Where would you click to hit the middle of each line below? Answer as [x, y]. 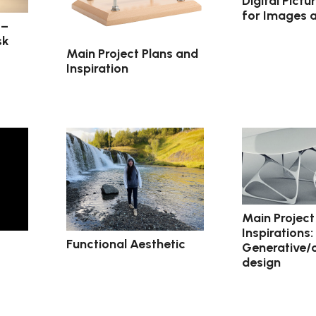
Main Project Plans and [133, 53]
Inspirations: [277, 232]
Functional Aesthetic [126, 244]
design [261, 262]
